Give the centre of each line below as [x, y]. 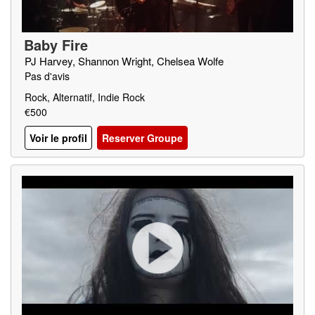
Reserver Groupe [142, 138]
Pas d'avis [47, 76]
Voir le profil [58, 138]
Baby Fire [56, 45]
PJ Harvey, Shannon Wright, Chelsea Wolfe [124, 61]
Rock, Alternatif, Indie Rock [85, 97]
